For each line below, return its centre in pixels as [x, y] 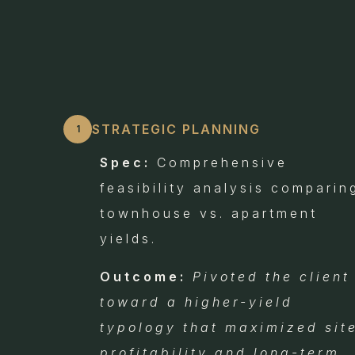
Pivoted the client [271, 277]
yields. [128, 239]
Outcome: [143, 277]
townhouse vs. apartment [209, 214]
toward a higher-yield [197, 302]
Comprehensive [219, 163]
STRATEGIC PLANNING [176, 130]
